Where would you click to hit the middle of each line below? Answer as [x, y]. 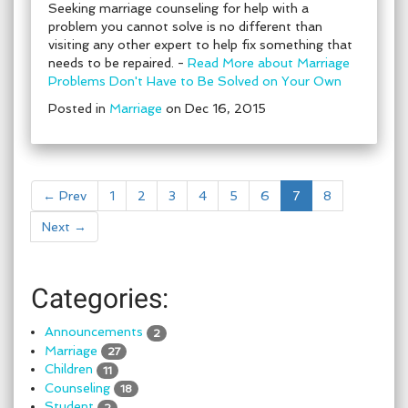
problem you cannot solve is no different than [185, 26]
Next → [64, 227]
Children [69, 369]
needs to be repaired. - [118, 63]
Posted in [79, 108]
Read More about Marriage [269, 63]
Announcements [94, 331]
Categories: [100, 298]
